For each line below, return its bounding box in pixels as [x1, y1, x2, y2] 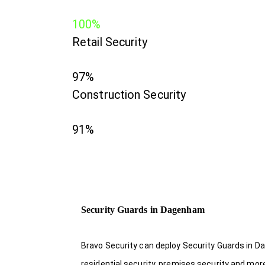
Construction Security [72, 88, 186, 102]
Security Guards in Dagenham [81, 204, 205, 215]
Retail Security [72, 35, 148, 49]
